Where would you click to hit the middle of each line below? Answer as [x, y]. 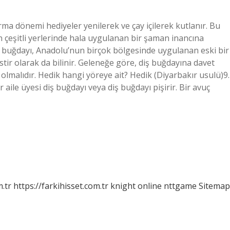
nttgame [180, 186]
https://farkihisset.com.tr [61, 186]
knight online [136, 186]
